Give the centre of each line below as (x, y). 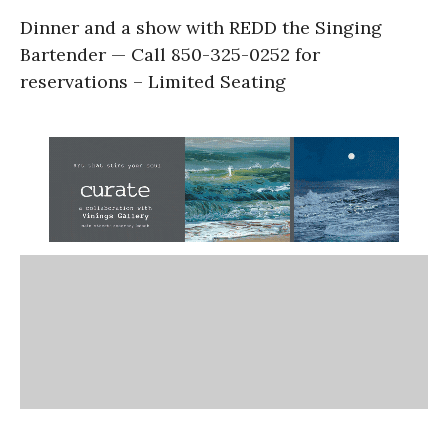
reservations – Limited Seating (153, 81)
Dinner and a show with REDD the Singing (201, 27)
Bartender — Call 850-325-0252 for (170, 54)
